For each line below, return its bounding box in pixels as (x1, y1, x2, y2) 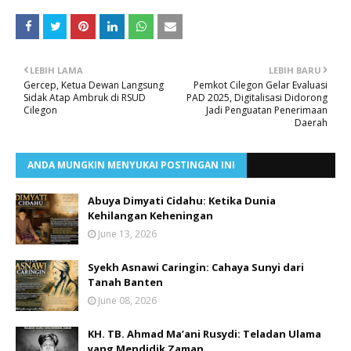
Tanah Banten (88, 275, 163, 289)
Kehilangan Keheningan (88, 208, 213, 223)
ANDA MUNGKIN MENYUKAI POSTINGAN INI (27, 158, 235, 172)
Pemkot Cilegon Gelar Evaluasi (194, 78, 327, 92)
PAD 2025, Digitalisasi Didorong (186, 91, 327, 104)
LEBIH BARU (269, 64, 321, 76)
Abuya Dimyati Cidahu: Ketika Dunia (88, 194, 276, 208)
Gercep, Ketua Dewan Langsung (24, 78, 164, 92)
